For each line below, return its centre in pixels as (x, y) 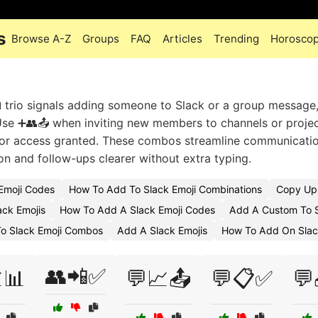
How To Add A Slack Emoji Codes (137, 210)
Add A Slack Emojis (162, 230)
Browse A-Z (41, 39)
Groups (101, 39)
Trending (236, 39)
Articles (182, 39)
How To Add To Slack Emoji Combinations (165, 189)
